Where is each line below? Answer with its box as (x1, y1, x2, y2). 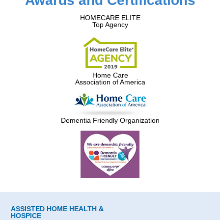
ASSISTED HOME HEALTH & (11, 204, 104, 213)
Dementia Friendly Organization (60, 116, 160, 124)
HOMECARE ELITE (80, 14, 140, 22)
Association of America (75, 78, 145, 86)
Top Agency (92, 21, 128, 28)
